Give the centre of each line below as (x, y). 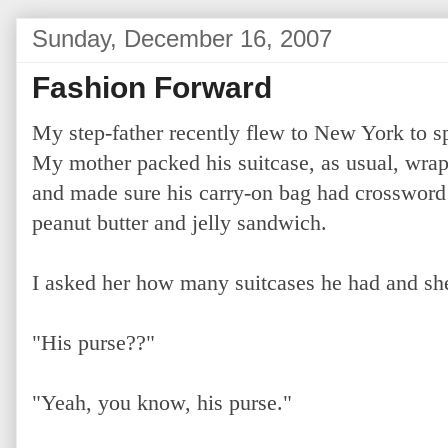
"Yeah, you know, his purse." (162, 402)
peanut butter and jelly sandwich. (179, 222)
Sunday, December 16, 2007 (182, 38)
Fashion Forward (152, 87)
